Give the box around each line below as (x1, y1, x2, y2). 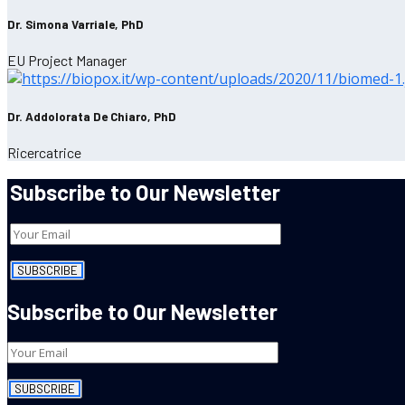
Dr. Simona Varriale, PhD (7, 17, 144, 33)
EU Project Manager (7, 52, 127, 70)
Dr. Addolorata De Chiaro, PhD (7, 108, 176, 124)
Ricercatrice (7, 143, 81, 161)
